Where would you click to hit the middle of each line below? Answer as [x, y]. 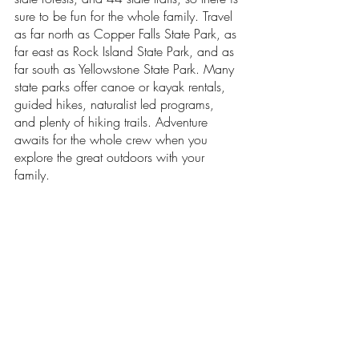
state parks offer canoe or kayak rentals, [122, 87]
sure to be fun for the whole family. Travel [125, 16]
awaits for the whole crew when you [113, 139]
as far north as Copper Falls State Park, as [127, 34]
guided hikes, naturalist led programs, [116, 104]
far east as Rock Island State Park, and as [126, 51]
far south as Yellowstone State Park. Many [126, 69]
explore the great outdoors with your [111, 157]
